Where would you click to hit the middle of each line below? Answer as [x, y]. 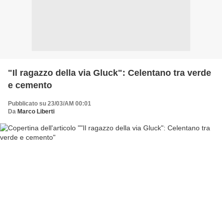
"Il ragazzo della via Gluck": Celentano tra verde [110, 73]
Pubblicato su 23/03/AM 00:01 [50, 103]
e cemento [30, 85]
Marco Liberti [36, 111]
